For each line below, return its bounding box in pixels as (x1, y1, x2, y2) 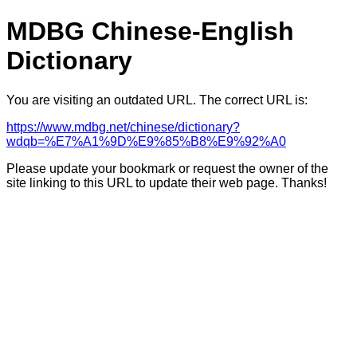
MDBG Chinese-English (6, 17, 294, 46)
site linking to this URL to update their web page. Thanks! (6, 175, 327, 190)
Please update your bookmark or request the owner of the (6, 161, 328, 175)
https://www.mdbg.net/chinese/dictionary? (6, 120, 240, 134)
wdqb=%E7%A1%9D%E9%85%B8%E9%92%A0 (6, 134, 286, 148)
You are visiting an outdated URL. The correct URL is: (6, 92, 308, 107)
